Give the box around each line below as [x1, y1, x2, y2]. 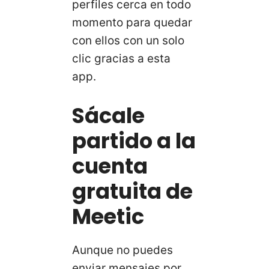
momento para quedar [72, 16, 192, 30]
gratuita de [72, 176, 193, 206]
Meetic [72, 201, 144, 231]
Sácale [72, 100, 145, 130]
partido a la [72, 125, 196, 156]
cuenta [72, 151, 148, 181]
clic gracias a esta [72, 52, 171, 66]
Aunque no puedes [72, 243, 173, 257]
